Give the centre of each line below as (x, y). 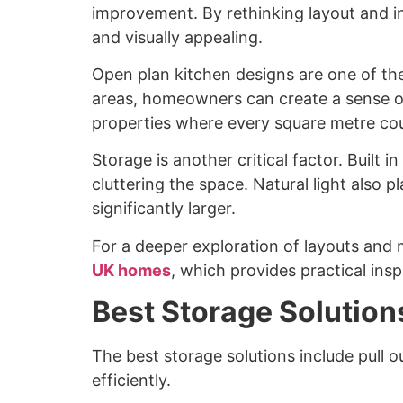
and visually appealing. (177, 37)
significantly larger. (164, 209)
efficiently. (131, 381)
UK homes (131, 270)
